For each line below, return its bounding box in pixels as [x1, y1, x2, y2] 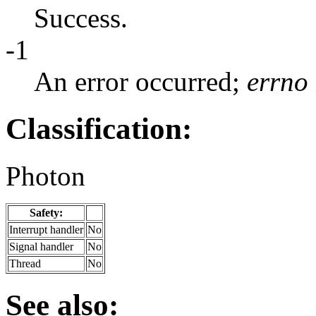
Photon [6, 160, 85, 191]
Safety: [30, 206, 63, 219]
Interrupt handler [9, 223, 83, 236]
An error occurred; [34, 66, 247, 97]
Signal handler [9, 240, 73, 253]
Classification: [6, 112, 192, 146]
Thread [9, 257, 41, 269]
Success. [34, 3, 128, 34]
